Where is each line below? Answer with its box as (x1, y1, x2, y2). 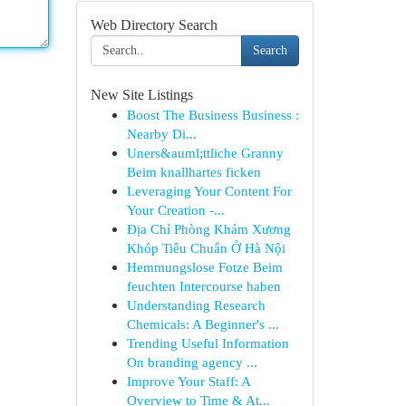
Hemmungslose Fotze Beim (126, 259, 283, 275)
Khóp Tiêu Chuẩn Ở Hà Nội (126, 240, 285, 256)
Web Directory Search (90, 17, 217, 33)
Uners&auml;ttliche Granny (126, 145, 284, 160)
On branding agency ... (126, 354, 257, 370)
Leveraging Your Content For (126, 183, 292, 198)
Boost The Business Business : (126, 107, 299, 122)
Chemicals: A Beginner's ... (126, 316, 279, 332)
